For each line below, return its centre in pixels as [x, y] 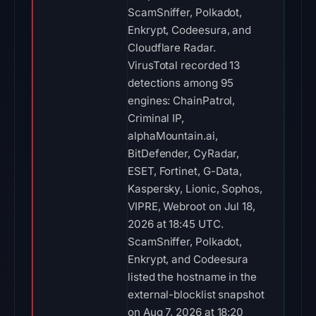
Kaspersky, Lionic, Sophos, [195, 189]
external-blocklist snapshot [196, 294]
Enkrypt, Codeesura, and [190, 30]
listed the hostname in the [192, 277]
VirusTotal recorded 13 [184, 65]
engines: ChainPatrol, [182, 101]
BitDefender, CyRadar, [184, 153]
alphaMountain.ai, [173, 136]
